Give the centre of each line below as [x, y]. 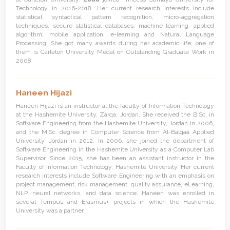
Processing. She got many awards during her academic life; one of [115, 43]
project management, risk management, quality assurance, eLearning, [115, 184]
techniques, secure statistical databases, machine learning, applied [115, 25]
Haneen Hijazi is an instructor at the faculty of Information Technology [115, 106]
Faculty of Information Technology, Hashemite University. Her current [115, 167]
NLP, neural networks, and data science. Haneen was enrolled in [115, 193]
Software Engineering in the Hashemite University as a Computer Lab [115, 149]
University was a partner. [50, 210]
